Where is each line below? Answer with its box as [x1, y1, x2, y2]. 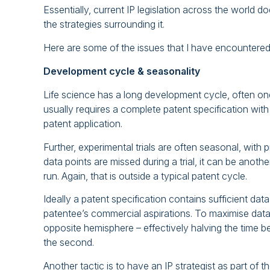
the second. [43, 236, 94, 249]
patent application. [43, 117, 122, 130]
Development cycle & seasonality [43, 64, 200, 77]
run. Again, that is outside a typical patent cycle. [43, 169, 247, 182]
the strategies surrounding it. [43, 18, 165, 31]
